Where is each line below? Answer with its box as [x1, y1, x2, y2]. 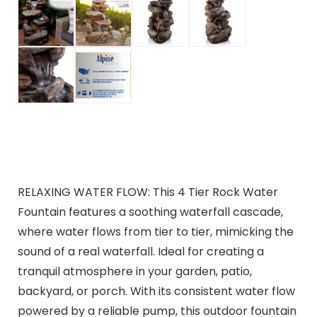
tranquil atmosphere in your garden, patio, [17, 263, 252, 279]
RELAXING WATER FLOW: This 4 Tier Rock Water [17, 183, 278, 200]
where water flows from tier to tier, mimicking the [17, 223, 294, 240]
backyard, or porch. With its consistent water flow [17, 282, 295, 299]
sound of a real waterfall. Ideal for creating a [17, 243, 264, 260]
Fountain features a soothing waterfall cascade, [17, 203, 283, 220]
